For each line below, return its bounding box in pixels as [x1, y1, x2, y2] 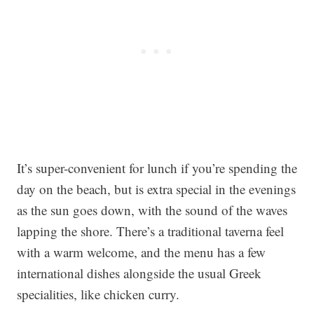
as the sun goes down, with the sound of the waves [17, 200, 287, 219]
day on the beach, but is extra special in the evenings [17, 179, 296, 198]
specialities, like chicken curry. [17, 285, 179, 303]
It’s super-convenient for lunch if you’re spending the [17, 158, 297, 177]
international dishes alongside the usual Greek [17, 264, 261, 282]
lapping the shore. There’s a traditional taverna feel [17, 221, 284, 240]
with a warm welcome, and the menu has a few [17, 243, 266, 261]
